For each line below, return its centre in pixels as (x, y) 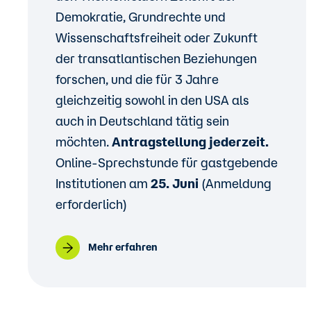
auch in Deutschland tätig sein (142, 121)
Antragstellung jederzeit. (190, 142)
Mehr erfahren (123, 247)
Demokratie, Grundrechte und (141, 17)
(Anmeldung (236, 183)
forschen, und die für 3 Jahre (137, 79)
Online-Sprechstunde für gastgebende (167, 162)
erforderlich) (91, 204)
